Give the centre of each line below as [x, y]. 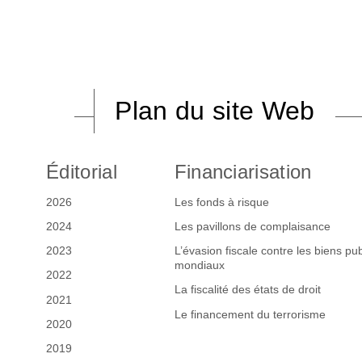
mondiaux [199, 265]
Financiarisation [243, 171]
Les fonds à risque [221, 202]
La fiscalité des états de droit [247, 290]
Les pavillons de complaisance [252, 227]
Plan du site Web [215, 110]
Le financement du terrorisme [250, 314]
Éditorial [81, 171]
